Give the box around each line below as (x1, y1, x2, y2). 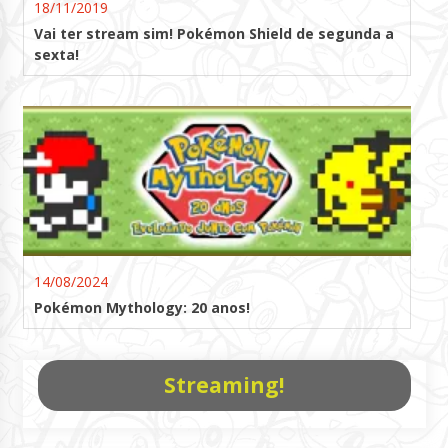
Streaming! (164, 370, 284, 399)
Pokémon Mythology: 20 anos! (33, 297, 250, 317)
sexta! (33, 44, 79, 64)
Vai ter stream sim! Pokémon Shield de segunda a (33, 23, 394, 43)
